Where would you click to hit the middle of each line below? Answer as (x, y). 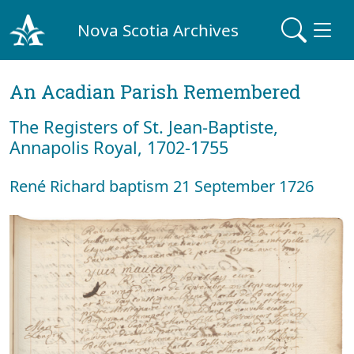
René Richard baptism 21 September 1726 (162, 186)
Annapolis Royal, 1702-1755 (119, 147)
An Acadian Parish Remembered (155, 92)
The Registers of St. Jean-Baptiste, (144, 127)
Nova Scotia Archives (158, 30)
